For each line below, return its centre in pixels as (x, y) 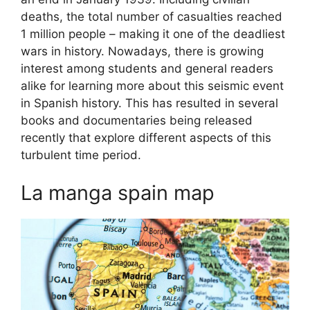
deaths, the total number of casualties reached (152, 16)
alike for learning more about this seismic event (152, 85)
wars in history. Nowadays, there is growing (142, 51)
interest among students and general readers (147, 68)
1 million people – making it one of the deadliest (153, 34)
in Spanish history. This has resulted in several (149, 103)
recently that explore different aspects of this (146, 137)
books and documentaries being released (137, 120)
